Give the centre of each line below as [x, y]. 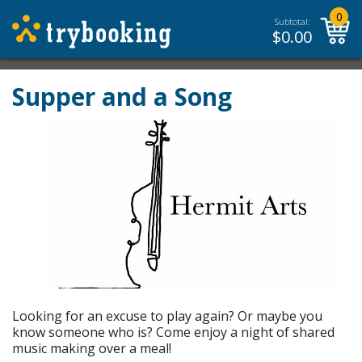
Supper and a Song [122, 97]
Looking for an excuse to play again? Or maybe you [167, 316]
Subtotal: [292, 21]
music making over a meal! [92, 348]
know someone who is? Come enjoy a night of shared [173, 332]
